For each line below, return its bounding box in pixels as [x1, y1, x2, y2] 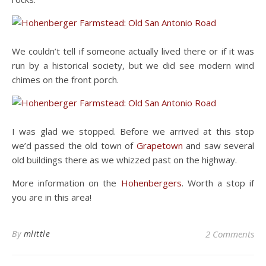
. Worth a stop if [181, 177, 254, 189]
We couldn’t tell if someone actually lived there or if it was [12, 45, 254, 57]
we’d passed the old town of [12, 140, 137, 151]
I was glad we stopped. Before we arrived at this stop [12, 125, 254, 137]
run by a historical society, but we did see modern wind [12, 59, 254, 71]
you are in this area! [12, 191, 91, 203]
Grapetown [136, 140, 183, 151]
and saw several [182, 140, 255, 151]
